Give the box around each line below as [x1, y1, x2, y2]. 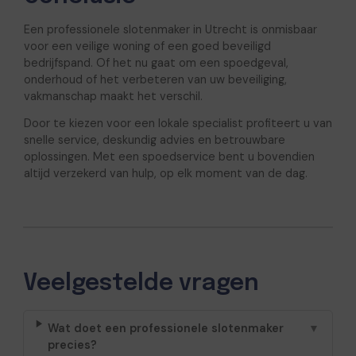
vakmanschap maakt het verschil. [23, 89, 203, 104]
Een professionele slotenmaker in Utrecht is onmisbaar [23, 22, 317, 37]
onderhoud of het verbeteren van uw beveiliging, [23, 72, 287, 87]
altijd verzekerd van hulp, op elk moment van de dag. [23, 166, 308, 181]
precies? [47, 337, 97, 352]
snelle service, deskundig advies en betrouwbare [23, 133, 285, 148]
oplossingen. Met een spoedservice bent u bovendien [23, 149, 315, 164]
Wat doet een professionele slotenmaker [47, 320, 284, 335]
